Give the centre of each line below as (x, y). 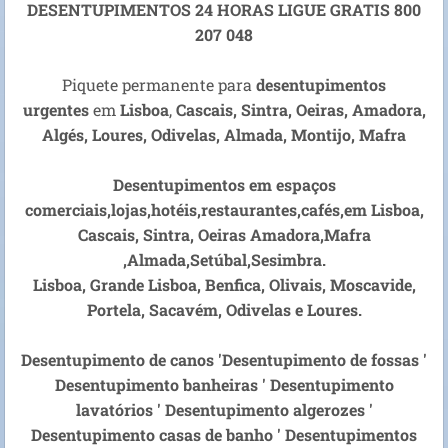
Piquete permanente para (159, 85)
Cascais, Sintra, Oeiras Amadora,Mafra (224, 235)
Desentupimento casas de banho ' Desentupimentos (224, 435)
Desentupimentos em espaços (224, 185)
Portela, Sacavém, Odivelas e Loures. (224, 310)
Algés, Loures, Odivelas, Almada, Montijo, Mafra (224, 135)
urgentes (57, 110)
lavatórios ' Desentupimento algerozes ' (224, 410)
